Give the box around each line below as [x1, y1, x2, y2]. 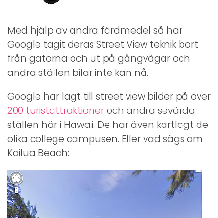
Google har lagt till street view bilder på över [7, 90, 211, 104]
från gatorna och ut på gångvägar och [7, 52, 190, 66]
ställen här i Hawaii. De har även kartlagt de [7, 118, 208, 132]
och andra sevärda [104, 104, 195, 118]
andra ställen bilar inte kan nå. [7, 66, 151, 80]
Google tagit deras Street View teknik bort [7, 38, 198, 52]
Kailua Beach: [7, 146, 69, 160]
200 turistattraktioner [7, 104, 104, 118]
